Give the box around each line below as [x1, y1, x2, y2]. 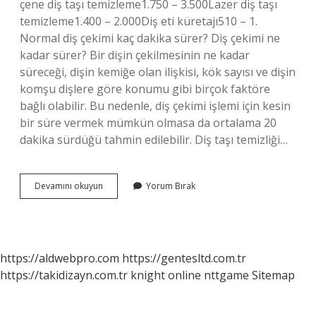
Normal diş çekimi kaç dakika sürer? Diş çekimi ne [20, 30, 280, 46]
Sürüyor [102, 230, 133, 242]
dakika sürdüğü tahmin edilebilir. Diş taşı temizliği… [20, 132, 288, 147]
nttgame [204, 267, 249, 283]
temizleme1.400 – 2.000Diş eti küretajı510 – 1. [20, 13, 257, 29]
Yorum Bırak [146, 180, 195, 192]
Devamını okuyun [35, 180, 103, 192]
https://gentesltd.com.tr [122, 250, 246, 266]
